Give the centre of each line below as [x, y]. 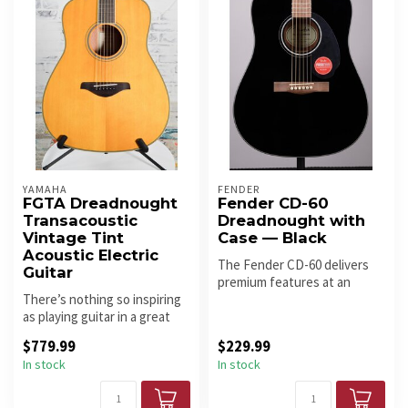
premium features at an [284, 282]
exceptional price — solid [288, 300]
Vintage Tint [73, 238]
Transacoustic [80, 221]
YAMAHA [45, 189]
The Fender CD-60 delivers [293, 265]
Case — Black [272, 238]
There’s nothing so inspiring [102, 300]
